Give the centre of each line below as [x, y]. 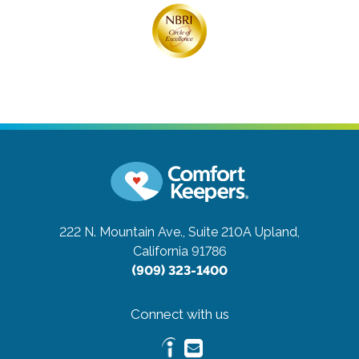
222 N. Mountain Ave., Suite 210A [155, 232]
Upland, [277, 232]
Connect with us [179, 314]
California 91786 [179, 251]
